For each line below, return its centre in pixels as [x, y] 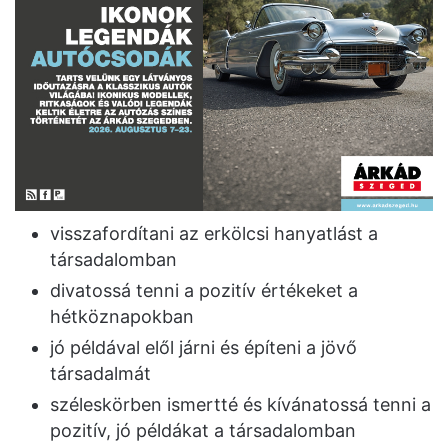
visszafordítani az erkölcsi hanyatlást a [214, 233]
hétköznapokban [122, 316]
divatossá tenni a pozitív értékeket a [204, 290]
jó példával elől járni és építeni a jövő [203, 347]
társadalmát [100, 373]
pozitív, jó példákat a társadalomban [203, 430]
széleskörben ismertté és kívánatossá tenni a [240, 404]
